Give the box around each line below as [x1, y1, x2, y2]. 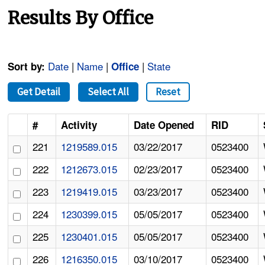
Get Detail [17, 85, 61, 99]
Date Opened [134, 118, 195, 132]
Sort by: [8, 59, 46, 74]
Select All [87, 85, 129, 99]
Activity [61, 118, 98, 132]
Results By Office [8, 7, 154, 30]
